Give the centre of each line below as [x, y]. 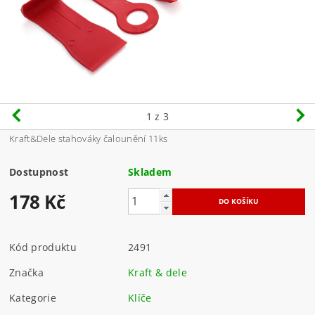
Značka [27, 272]
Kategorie [33, 297]
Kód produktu [43, 247]
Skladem [150, 172]
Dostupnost [39, 172]
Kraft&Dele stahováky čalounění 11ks [89, 138]
